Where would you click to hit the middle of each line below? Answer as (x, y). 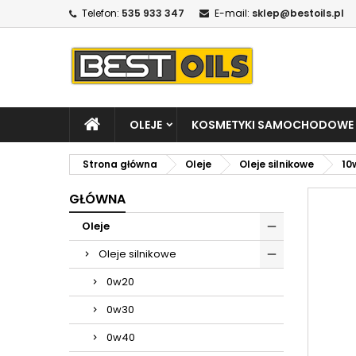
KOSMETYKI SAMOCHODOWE (273, 125)
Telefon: (101, 13)
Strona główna (120, 164)
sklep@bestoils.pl (298, 13)
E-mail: (232, 13)
